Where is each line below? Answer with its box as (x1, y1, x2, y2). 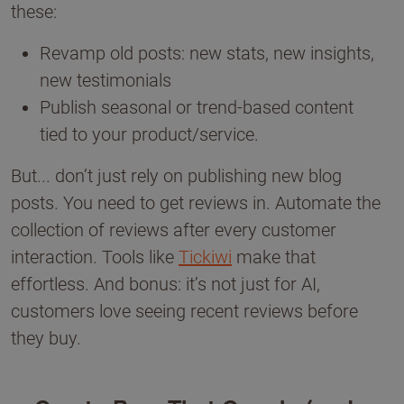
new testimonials (40, 69, 171, 91)
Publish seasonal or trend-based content (40, 96, 353, 118)
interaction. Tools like (11, 246, 179, 268)
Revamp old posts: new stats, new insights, (40, 42, 374, 64)
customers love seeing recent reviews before (11, 300, 358, 322)
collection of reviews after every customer (11, 219, 336, 241)
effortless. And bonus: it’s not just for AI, (11, 273, 320, 295)
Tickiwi (179, 246, 232, 268)
